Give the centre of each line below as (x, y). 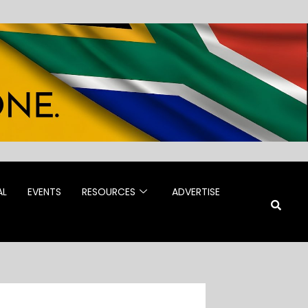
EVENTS (45, 191)
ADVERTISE (196, 191)
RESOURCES (109, 191)
